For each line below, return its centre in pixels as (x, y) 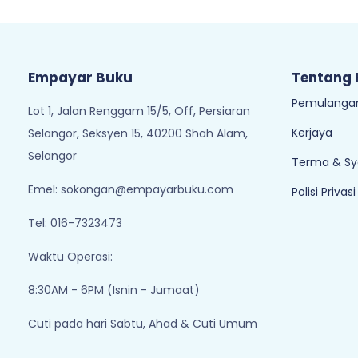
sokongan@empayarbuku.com (147, 189)
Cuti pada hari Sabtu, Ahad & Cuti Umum (143, 324)
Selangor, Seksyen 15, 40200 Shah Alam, (138, 133)
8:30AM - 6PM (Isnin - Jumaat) (114, 290)
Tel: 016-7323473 (75, 223)
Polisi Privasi (324, 192)
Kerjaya (312, 133)
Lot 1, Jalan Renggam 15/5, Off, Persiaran (139, 111)
